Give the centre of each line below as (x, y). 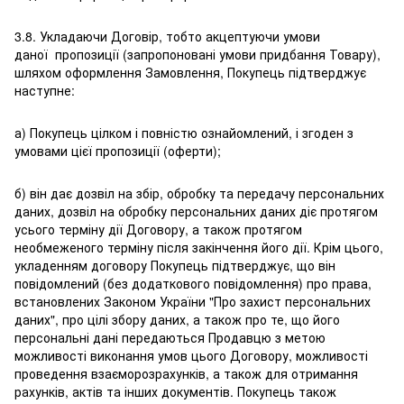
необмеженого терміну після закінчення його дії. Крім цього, (199, 248)
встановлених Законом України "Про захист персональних (193, 302)
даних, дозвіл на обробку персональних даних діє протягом (196, 211)
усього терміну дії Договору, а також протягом (158, 230)
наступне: (45, 91)
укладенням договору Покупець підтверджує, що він (175, 266)
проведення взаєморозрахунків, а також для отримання (186, 374)
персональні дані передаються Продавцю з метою (170, 338)
